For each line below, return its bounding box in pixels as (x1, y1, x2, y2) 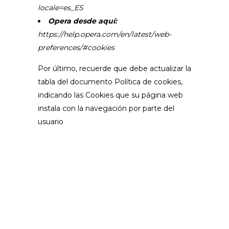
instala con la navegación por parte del (38, 104, 174, 113)
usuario (38, 117, 63, 126)
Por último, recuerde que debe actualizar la (38, 64, 191, 73)
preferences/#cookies (38, 43, 114, 52)
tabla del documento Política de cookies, (38, 77, 182, 86)
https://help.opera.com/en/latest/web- (38, 30, 171, 39)
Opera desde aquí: (48, 16, 117, 26)
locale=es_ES (38, 3, 83, 12)
